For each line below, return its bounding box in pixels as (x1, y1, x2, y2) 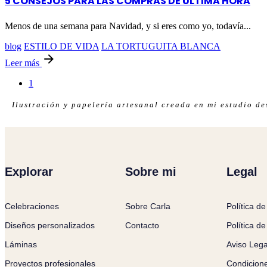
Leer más (5, 58, 42, 69)
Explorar (5, 165, 53, 179)
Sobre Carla (125, 201, 170, 212)
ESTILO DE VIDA (24, 41, 99, 52)
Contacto (125, 221, 159, 231)
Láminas (5, 240, 37, 250)
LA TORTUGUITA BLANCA (101, 41, 221, 52)
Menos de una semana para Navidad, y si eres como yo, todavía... (5, 21, 251, 32)
